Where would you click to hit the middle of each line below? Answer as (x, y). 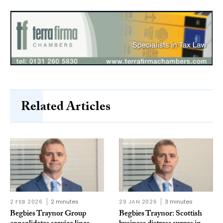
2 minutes (64, 201)
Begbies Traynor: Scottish (161, 214)
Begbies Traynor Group (48, 214)
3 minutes (179, 201)
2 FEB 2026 (26, 201)
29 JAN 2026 (138, 201)
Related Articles (66, 108)
